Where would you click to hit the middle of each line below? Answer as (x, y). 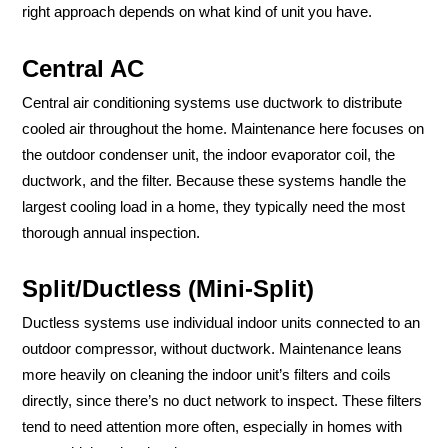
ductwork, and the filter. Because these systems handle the (214, 180)
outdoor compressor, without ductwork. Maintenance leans (212, 349)
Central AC (83, 68)
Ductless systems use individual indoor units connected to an (221, 323)
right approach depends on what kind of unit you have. (197, 12)
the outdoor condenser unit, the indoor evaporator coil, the (208, 154)
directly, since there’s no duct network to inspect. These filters (222, 401)
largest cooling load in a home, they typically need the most (213, 206)
